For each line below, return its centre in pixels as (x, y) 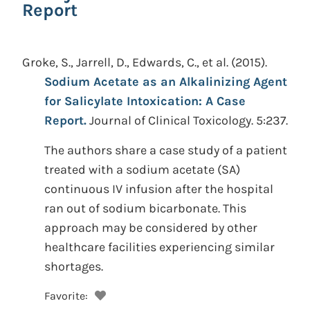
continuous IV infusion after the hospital (159, 189)
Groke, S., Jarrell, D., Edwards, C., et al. (125, 62)
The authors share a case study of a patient (166, 150)
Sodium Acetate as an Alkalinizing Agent (166, 82)
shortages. (74, 266)
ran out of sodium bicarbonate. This (145, 208)
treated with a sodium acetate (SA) (142, 170)
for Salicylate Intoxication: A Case (145, 101)
